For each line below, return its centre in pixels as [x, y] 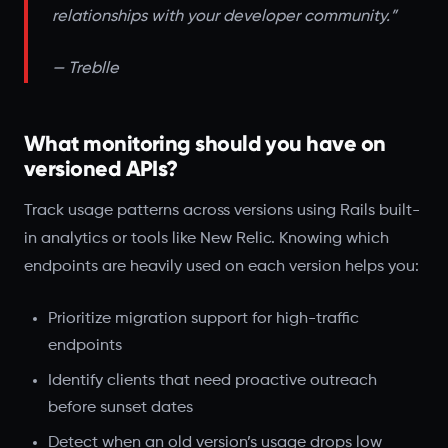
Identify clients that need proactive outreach [212, 380]
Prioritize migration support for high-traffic [203, 318]
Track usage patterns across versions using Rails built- [222, 210]
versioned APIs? [101, 168]
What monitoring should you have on [205, 143]
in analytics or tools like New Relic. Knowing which [206, 238]
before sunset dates [120, 407]
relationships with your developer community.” [224, 16]
